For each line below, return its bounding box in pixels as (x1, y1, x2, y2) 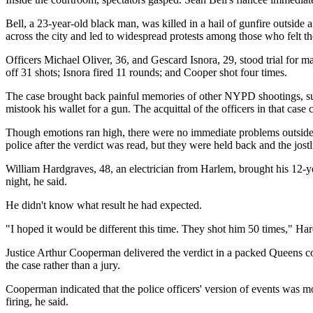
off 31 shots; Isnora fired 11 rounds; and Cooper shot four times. (6, 66, 287, 78)
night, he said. (6, 175, 67, 187)
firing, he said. (6, 295, 68, 307)
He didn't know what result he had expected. (6, 198, 202, 211)
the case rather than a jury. (6, 259, 120, 271)
